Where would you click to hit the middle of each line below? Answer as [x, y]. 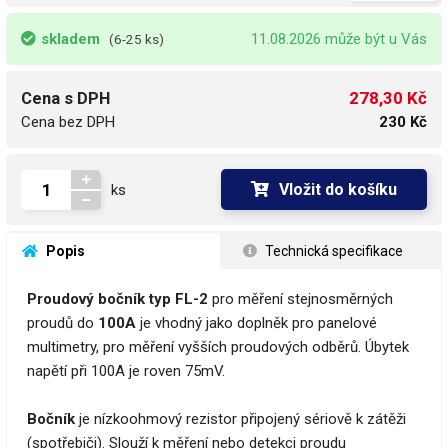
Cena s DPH [65, 99]
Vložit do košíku [338, 190]
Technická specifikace [332, 251]
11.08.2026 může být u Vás [339, 39]
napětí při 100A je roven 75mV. [128, 371]
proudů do [62, 323]
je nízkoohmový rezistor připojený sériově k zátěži [240, 419]
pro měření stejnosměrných [300, 299]
